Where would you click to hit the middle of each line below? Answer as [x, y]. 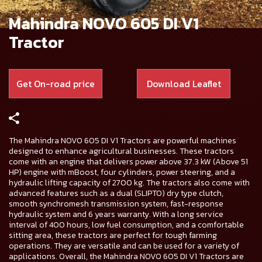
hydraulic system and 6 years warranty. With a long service [116, 215]
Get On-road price [56, 84]
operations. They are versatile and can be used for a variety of [124, 246]
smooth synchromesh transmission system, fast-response [116, 204]
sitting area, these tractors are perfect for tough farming [113, 236]
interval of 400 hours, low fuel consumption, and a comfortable [126, 225]
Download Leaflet [184, 84]
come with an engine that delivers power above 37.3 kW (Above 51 [128, 162]
